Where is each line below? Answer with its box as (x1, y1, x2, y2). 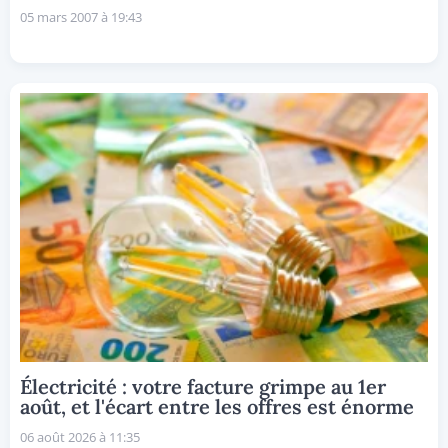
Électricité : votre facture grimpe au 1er (20, 374, 386, 400)
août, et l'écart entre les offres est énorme (20, 394, 414, 420)
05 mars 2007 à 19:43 (20, 7, 142, 26)
